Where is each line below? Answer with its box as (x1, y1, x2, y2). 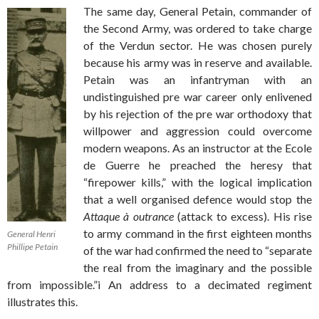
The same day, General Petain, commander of (83, 4, 312, 19)
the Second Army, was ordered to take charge (83, 21, 312, 36)
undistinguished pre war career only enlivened (83, 90, 312, 104)
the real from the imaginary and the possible (83, 261, 312, 275)
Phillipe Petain (7, 241, 58, 253)
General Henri (7, 229, 56, 240)
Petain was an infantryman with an (83, 73, 312, 87)
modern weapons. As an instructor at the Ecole (83, 141, 312, 155)
